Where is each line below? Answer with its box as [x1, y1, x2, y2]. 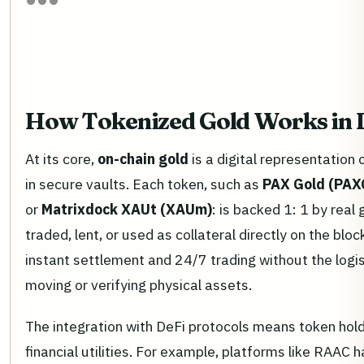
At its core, [25, 149, 97, 169]
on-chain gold [97, 149, 188, 169]
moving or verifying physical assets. [25, 275, 252, 295]
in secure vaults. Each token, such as [25, 175, 262, 194]
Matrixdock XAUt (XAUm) [41, 200, 212, 219]
